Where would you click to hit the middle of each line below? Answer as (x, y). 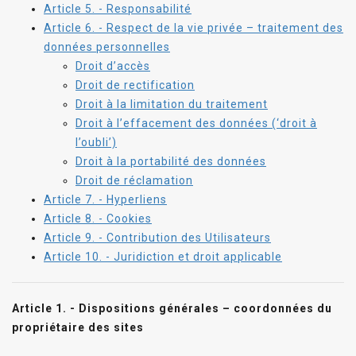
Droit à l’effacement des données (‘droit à (196, 123)
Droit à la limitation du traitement (172, 104)
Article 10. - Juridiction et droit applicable (163, 256)
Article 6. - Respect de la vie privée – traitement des (193, 27)
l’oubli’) (96, 142)
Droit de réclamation (134, 180)
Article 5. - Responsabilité (118, 8)
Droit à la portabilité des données (171, 161)
